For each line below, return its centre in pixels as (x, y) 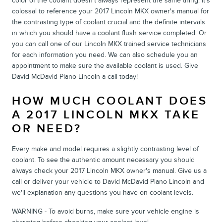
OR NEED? (47, 128)
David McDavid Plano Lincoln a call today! (75, 76)
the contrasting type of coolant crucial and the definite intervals (109, 22)
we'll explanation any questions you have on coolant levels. (103, 192)
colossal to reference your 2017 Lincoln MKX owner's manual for (111, 11)
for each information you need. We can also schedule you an (105, 55)
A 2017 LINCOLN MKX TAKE (106, 114)
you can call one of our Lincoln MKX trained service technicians (109, 44)
